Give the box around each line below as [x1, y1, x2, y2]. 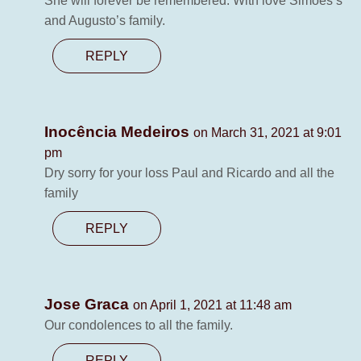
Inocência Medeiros [44, 123, 193, 141]
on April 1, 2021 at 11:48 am [133, 298, 292, 313]
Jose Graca [44, 296, 133, 313]
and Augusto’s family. [44, 14, 165, 28]
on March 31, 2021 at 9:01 [193, 126, 342, 140]
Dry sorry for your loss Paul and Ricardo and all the [44, 166, 334, 180]
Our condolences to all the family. [44, 318, 233, 333]
